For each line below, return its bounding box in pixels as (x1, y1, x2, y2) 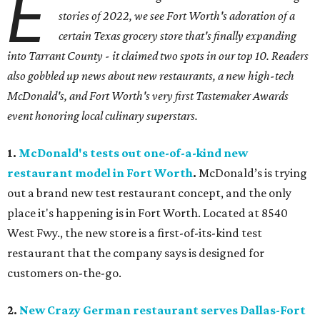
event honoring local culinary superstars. (7, 109, 198, 124)
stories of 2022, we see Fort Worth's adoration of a (59, 9, 296, 24)
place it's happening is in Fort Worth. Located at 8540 (7, 206, 288, 221)
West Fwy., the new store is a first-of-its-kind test (7, 226, 262, 241)
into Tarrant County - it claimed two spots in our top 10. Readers (7, 49, 309, 64)
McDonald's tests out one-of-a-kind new (19, 146, 248, 161)
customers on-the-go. (7, 266, 121, 281)
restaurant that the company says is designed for (7, 246, 264, 261)
